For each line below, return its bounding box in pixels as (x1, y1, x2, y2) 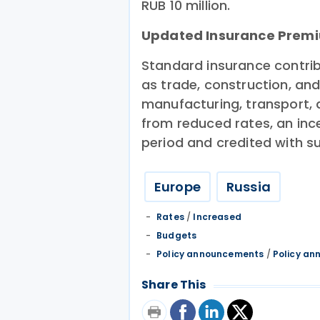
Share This (141, 276, 206, 293)
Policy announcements (156, 248, 264, 260)
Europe (154, 178, 201, 196)
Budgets (156, 229, 197, 241)
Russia (226, 178, 271, 196)
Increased (193, 211, 241, 223)
